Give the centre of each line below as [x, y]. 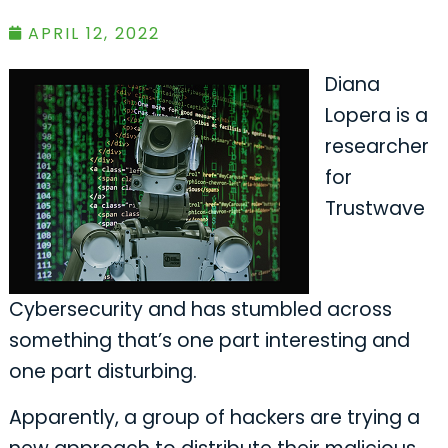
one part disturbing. [102, 371]
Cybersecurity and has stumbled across [200, 309]
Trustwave [374, 208]
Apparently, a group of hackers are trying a [214, 417]
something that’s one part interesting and [209, 340]
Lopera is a [376, 115]
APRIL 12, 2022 [93, 33]
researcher [376, 146]
